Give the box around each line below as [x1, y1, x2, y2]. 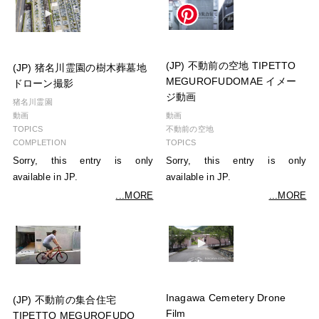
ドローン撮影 [12, 78, 74, 89]
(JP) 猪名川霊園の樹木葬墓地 [12, 63, 147, 73]
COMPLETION [12, 138, 67, 147]
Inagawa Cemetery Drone [165, 293, 286, 304]
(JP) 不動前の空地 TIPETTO [165, 61, 296, 72]
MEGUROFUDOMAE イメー [165, 76, 297, 88]
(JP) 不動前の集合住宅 [12, 295, 117, 306]
